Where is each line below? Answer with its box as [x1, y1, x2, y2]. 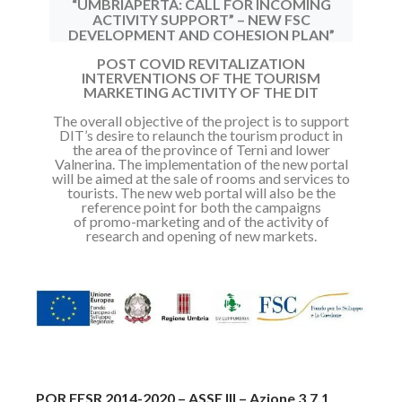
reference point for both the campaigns [81, 198, 321, 215]
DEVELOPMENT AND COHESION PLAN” [67, 26, 335, 43]
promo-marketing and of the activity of [89, 213, 329, 230]
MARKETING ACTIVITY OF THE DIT [83, 83, 319, 100]
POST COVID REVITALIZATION [97, 55, 305, 72]
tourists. [66, 184, 120, 201]
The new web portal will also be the [119, 184, 336, 201]
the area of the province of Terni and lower [72, 141, 330, 158]
